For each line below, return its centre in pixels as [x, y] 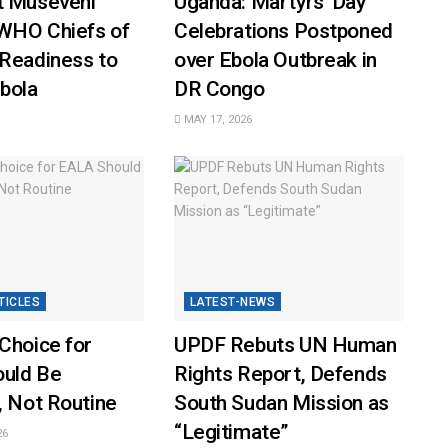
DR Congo [219, 89]
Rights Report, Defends [280, 373]
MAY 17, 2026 [216, 120]
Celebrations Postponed [283, 31]
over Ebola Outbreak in [275, 60]
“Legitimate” [230, 431]
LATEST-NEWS [232, 301]
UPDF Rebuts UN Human [285, 344]
